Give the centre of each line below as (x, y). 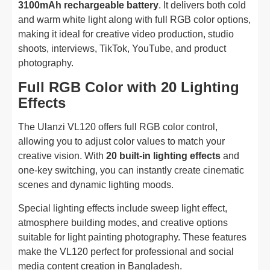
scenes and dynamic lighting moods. (96, 185)
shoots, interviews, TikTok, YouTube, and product (122, 49)
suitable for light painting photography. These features (132, 237)
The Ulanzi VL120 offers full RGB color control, (118, 127)
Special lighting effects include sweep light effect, (123, 208)
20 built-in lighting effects (163, 156)
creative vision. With (62, 156)
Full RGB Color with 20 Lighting (129, 87)
